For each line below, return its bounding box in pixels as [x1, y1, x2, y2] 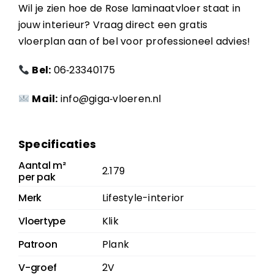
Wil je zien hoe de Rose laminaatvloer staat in [18, 1, 241, 16]
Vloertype [18, 214, 65, 229]
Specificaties [18, 136, 97, 152]
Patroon [18, 237, 57, 252]
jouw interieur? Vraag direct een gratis [18, 18, 208, 32]
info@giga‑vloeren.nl [60, 92, 161, 106]
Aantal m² [18, 158, 66, 173]
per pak [18, 170, 56, 185]
